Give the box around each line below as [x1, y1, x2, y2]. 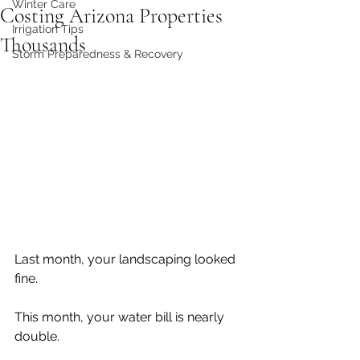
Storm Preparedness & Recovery [12, 47, 183, 60]
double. [14, 329, 59, 345]
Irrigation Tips [12, 22, 84, 35]
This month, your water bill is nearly [14, 309, 227, 325]
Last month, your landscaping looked [14, 252, 239, 268]
